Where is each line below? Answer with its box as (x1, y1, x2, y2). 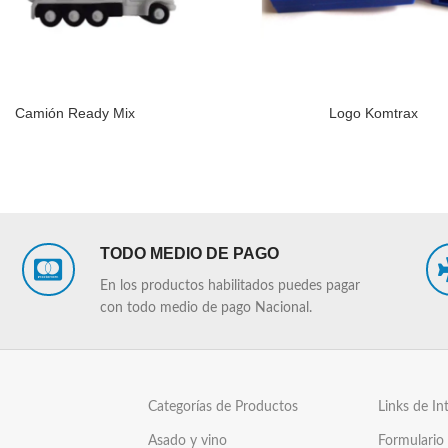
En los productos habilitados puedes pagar (99, 279, 360, 293)
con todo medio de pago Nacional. (99, 301, 312, 315)
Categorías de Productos (147, 400, 298, 414)
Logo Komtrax (328, 105, 418, 121)
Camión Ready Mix (15, 105, 135, 121)
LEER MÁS (234, 106, 294, 120)
